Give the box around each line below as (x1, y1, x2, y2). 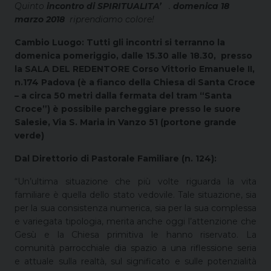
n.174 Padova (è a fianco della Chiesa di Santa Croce (15, 76, 255, 88)
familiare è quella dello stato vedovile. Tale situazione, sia (15, 189, 256, 200)
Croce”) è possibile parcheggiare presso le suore (15, 103, 241, 114)
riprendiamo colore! (70, 13, 154, 25)
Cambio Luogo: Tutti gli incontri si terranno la (15, 36, 225, 48)
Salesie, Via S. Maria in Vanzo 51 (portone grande (15, 116, 237, 128)
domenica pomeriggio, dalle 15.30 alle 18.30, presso (15, 50, 252, 61)
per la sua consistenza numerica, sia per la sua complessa (15, 202, 256, 214)
